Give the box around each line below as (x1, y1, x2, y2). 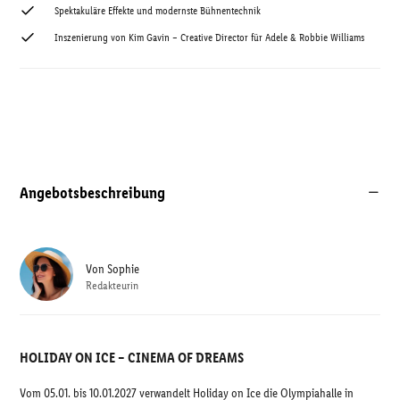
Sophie (107, 261, 139, 277)
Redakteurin (86, 278, 138, 292)
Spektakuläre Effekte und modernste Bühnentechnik (54, 4, 261, 17)
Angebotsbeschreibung (20, 182, 165, 203)
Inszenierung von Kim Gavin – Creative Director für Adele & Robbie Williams (54, 31, 364, 44)
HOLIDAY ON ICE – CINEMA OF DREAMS (20, 349, 244, 366)
